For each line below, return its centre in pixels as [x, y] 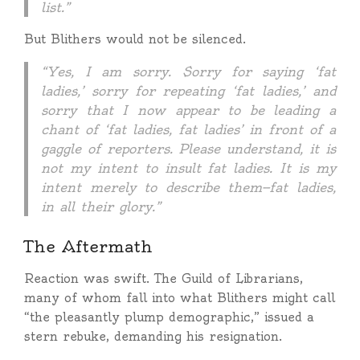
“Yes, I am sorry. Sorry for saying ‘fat [188, 72]
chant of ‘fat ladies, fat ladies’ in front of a [188, 129]
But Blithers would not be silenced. [135, 39]
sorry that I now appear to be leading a [188, 110]
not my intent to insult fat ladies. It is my [188, 168]
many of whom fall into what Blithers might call [180, 298]
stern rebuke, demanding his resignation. [153, 336]
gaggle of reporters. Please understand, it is [188, 149]
